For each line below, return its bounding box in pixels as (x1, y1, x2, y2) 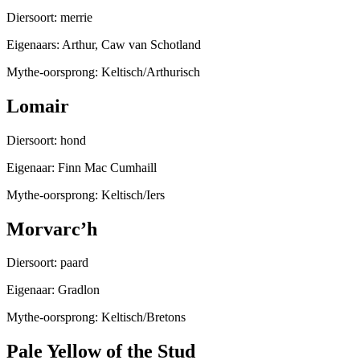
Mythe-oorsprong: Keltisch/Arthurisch (6, 64, 200, 79)
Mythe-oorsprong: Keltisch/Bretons (6, 310, 186, 325)
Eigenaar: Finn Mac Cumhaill (6, 160, 157, 174)
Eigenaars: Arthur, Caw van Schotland (6, 37, 201, 51)
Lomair (6, 95, 69, 117)
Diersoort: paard (6, 256, 88, 270)
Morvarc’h (6, 218, 97, 239)
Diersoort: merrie (6, 10, 92, 24)
